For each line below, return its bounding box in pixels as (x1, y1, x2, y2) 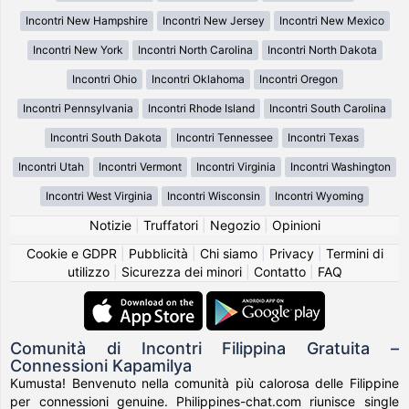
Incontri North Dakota (267, 42, 377, 57)
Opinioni (271, 216, 320, 233)
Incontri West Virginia (46, 188, 152, 203)
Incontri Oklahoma (151, 71, 245, 86)
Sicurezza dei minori (121, 263, 242, 279)
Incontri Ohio (71, 71, 137, 86)
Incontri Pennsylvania (23, 100, 133, 115)
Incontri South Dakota (50, 130, 162, 144)
